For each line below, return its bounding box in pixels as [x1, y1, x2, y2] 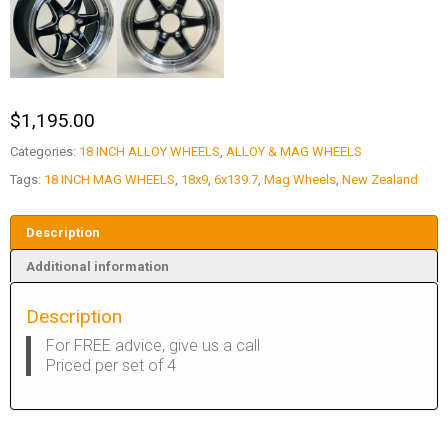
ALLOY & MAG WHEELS [226, 144, 362, 160]
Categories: [10, 144, 79, 160]
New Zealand [342, 172, 418, 188]
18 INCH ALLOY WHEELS [79, 144, 220, 160]
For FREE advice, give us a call [46, 336, 260, 356]
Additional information [26, 258, 169, 274]
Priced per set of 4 [46, 356, 176, 376]
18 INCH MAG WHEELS [44, 172, 175, 188]
